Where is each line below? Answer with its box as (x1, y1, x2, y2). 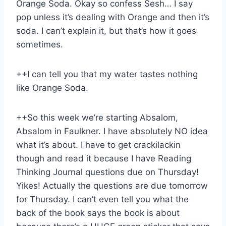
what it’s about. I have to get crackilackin (16, 139, 181, 150)
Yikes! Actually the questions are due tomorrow (16, 180, 208, 191)
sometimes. (16, 39, 63, 49)
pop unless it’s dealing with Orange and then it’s (16, 12, 209, 22)
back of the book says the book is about (16, 207, 180, 218)
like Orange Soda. (16, 82, 88, 93)
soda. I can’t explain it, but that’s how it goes (16, 25, 196, 36)
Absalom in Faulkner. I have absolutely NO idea (16, 126, 208, 136)
